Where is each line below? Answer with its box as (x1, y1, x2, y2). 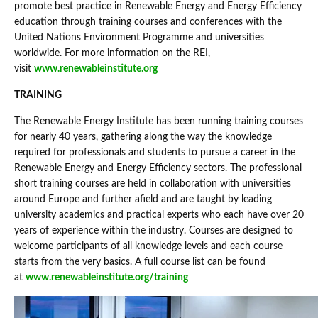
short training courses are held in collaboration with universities (14, 179, 291, 190)
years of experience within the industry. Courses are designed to (14, 226, 293, 236)
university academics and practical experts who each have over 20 (14, 210, 304, 221)
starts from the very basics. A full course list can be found (14, 257, 265, 268)
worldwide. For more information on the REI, (14, 48, 210, 59)
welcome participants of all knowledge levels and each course (14, 241, 283, 252)
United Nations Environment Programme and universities (14, 33, 264, 43)
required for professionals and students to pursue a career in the (14, 148, 295, 158)
